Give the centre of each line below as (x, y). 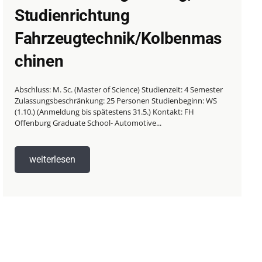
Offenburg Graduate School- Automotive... (88, 123)
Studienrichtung (72, 15)
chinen (39, 61)
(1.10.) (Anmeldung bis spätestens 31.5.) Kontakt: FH (84, 111)
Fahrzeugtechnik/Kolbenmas (118, 38)
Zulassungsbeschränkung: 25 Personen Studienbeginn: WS (116, 100)
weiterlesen (52, 159)
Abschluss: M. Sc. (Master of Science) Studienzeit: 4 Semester (78, 89)
